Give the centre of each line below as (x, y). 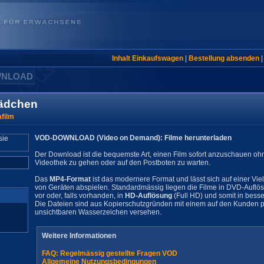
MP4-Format (70, 179)
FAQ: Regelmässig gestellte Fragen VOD (110, 253)
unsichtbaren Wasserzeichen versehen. (98, 212)
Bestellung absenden (224, 58)
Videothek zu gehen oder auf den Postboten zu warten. (123, 163)
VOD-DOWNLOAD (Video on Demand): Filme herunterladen (133, 138)
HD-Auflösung (148, 196)
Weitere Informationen (79, 236)
